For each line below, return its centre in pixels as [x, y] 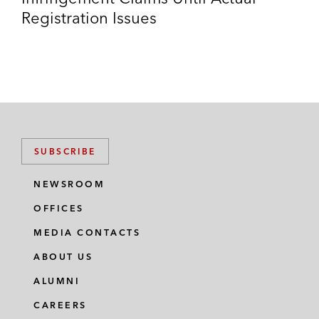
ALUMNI [57, 281]
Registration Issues [89, 17]
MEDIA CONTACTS [87, 232]
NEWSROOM [69, 184]
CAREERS [60, 305]
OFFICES [59, 208]
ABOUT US [63, 257]
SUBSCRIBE [65, 151]
